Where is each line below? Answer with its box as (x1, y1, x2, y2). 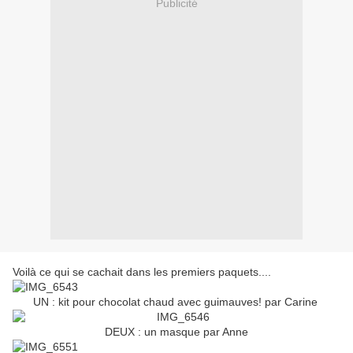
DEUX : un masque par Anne (105, 325, 248, 339)
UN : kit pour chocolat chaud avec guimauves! (32, 295, 265, 309)
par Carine (264, 295, 321, 309)
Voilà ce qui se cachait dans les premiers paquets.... (13, 266, 271, 279)
